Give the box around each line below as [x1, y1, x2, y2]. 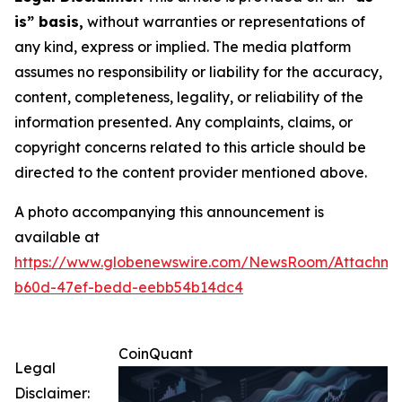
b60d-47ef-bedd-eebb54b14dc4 [14, 278, 243, 297]
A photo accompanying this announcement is [14, 203, 324, 222]
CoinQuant [118, 345, 193, 363]
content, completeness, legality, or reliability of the [14, 88, 363, 107]
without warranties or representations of [83, 13, 365, 31]
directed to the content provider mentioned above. [14, 163, 367, 182]
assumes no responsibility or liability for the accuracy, [14, 63, 382, 82]
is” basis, [14, 13, 83, 31]
